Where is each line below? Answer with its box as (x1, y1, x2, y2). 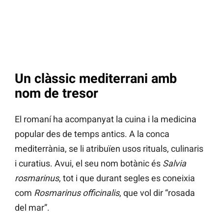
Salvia (163, 158, 186, 168)
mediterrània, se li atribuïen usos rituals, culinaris (15, 143, 203, 154)
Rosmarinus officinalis (34, 187, 119, 198)
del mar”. (15, 202, 50, 213)
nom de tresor (15, 85, 98, 102)
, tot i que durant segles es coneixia (59, 172, 195, 183)
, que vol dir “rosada (119, 187, 195, 198)
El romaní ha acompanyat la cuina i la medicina (15, 113, 196, 124)
